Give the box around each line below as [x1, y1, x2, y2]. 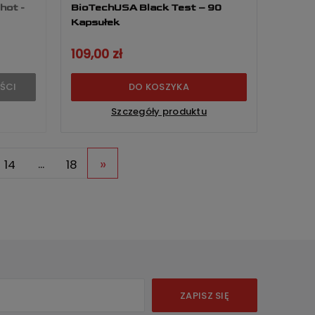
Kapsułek [71, 16, 120, 29]
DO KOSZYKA [129, 80, 189, 94]
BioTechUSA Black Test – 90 [71, 1, 221, 14]
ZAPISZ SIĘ [180, 288, 229, 302]
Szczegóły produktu [110, 105, 207, 119]
